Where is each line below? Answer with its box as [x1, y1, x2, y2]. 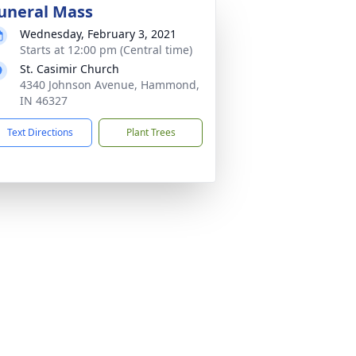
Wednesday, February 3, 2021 [20, 26, 176, 41]
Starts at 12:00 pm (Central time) [20, 42, 192, 57]
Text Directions [7, 126, 73, 139]
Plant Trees [126, 126, 176, 139]
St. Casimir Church [20, 61, 119, 76]
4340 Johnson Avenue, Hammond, [20, 77, 199, 92]
